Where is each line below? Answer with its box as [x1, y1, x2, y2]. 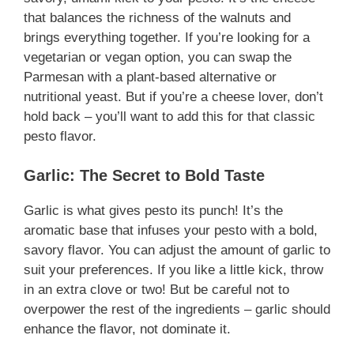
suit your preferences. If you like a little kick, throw [24, 262, 323, 278]
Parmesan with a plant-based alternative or [24, 69, 277, 85]
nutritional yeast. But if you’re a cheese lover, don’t [24, 88, 323, 104]
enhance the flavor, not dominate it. [24, 322, 231, 337]
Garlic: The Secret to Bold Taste [24, 167, 265, 185]
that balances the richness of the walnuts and [24, 9, 291, 25]
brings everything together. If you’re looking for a [24, 29, 310, 45]
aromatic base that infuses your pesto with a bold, [24, 223, 318, 239]
